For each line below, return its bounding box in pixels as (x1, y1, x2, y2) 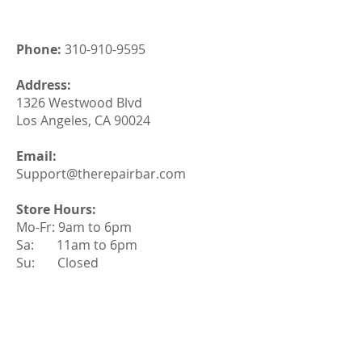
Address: (16, 76, 78, 94)
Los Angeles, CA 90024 (16, 112, 150, 129)
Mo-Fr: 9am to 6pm (16, 218, 132, 236)
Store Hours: (16, 200, 96, 218)
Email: (16, 147, 57, 165)
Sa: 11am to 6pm (16, 236, 137, 254)
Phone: (16, 40, 61, 58)
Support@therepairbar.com (16, 165, 186, 183)
